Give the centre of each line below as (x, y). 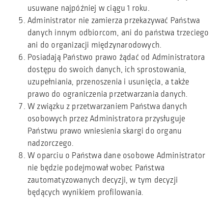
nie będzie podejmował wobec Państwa (96, 168)
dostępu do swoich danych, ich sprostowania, (107, 69)
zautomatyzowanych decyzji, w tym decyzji (103, 180)
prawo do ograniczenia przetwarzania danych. (108, 94)
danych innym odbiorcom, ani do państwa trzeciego (118, 33)
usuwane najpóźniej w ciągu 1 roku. (89, 8)
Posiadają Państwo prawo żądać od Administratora (116, 57)
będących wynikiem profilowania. (86, 192)
